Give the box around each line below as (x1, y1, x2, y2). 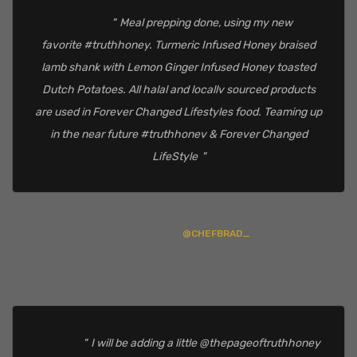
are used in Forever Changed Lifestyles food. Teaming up (35, 105, 322, 120)
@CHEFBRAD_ (182, 227, 250, 239)
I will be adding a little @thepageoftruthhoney (91, 336, 320, 351)
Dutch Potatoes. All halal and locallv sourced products (41, 83, 316, 97)
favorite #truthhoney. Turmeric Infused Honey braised (41, 38, 316, 53)
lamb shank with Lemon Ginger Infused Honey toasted (41, 61, 316, 75)
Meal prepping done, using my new (119, 16, 292, 30)
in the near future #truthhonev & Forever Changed (49, 127, 308, 142)
